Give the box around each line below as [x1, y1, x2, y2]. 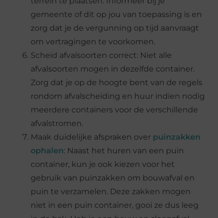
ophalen [31, 145, 64, 155]
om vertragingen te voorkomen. [31, 36, 156, 46]
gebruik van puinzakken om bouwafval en [31, 173, 195, 182]
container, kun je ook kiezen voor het [31, 159, 175, 169]
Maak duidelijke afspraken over [31, 132, 153, 142]
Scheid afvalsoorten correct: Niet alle [31, 50, 172, 60]
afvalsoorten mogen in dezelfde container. [31, 64, 195, 73]
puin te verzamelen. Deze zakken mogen [31, 186, 191, 196]
